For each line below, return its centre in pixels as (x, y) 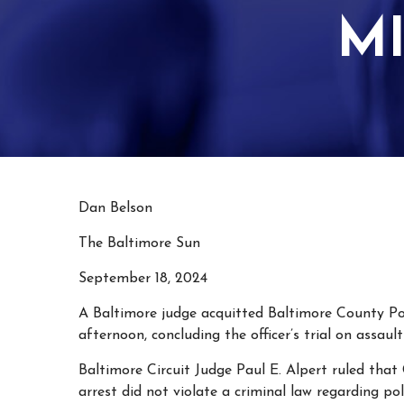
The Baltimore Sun (139, 243)
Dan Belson (115, 208)
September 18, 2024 (143, 279)
